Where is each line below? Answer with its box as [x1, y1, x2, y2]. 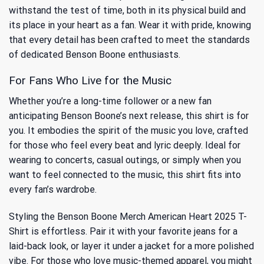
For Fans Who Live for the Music [9, 74, 171, 88]
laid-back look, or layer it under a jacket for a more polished [9, 240, 254, 252]
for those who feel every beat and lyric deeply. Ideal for [9, 139, 240, 151]
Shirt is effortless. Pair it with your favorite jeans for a [9, 225, 237, 237]
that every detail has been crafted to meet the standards [9, 34, 250, 45]
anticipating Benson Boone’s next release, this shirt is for [9, 110, 249, 121]
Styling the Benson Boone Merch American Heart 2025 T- [9, 210, 247, 222]
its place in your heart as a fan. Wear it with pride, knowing [9, 19, 251, 31]
